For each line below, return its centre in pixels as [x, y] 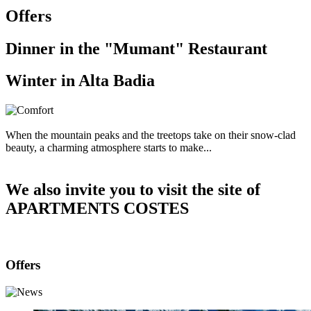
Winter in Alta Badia [80, 81]
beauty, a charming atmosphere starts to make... [109, 148]
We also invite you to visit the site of [133, 190]
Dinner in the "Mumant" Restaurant [136, 48]
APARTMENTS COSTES [97, 209]
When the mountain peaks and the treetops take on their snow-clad [151, 135]
